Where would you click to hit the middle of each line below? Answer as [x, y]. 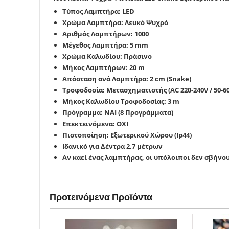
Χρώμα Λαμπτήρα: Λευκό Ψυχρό [115, 22]
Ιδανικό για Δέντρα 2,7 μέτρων [112, 146]
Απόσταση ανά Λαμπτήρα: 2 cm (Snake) [127, 79]
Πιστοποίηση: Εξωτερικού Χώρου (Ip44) [127, 135]
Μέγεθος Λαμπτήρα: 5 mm [105, 45]
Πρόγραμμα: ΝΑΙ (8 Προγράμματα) [118, 112]
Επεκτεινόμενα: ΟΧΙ [95, 124]
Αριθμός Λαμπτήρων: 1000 [106, 34]
